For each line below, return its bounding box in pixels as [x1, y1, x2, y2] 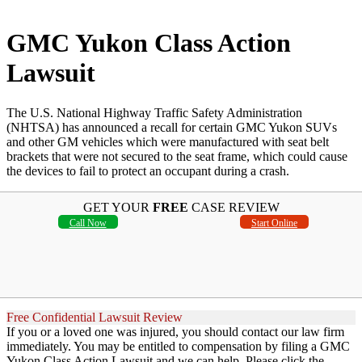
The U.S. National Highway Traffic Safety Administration [6, 105, 302, 120]
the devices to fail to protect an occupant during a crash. [6, 163, 289, 178]
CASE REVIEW [187, 200, 280, 214]
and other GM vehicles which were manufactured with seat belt [6, 134, 329, 149]
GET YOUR [82, 200, 153, 214]
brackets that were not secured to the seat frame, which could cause [6, 149, 347, 163]
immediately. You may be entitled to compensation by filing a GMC [6, 339, 350, 353]
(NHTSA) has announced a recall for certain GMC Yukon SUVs [6, 120, 337, 134]
